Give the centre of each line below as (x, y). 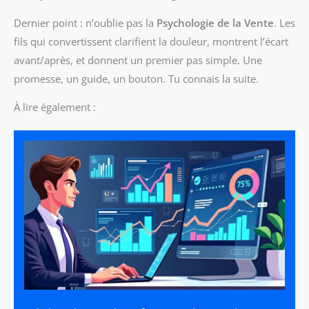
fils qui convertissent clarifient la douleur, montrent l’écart (151, 41)
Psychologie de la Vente (215, 22)
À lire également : (55, 107)
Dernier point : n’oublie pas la (85, 22)
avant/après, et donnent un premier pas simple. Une (138, 60)
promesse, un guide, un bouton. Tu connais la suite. (136, 78)
